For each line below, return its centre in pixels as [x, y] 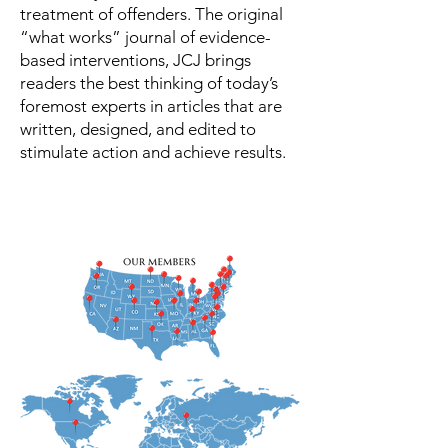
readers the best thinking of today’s [149, 83]
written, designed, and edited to [138, 129]
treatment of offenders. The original [151, 14]
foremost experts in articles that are [151, 106]
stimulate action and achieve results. [153, 152]
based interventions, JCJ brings [135, 60]
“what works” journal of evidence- [145, 37]
